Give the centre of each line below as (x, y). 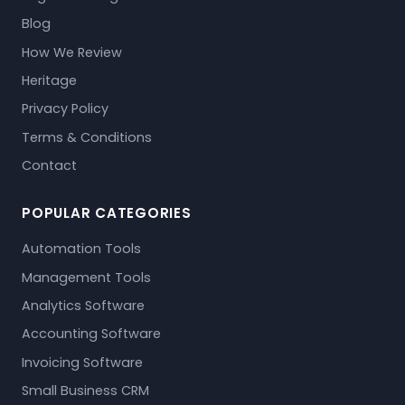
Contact (49, 166)
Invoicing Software (82, 362)
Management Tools (86, 277)
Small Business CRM (85, 391)
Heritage (49, 81)
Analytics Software (83, 306)
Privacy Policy (65, 109)
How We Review (72, 52)
